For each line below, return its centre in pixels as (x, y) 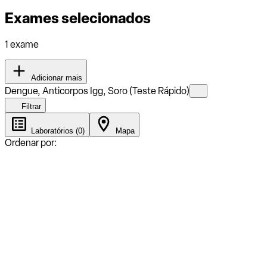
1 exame (22, 44)
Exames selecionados (78, 18)
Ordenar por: (31, 142)
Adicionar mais (55, 77)
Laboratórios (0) (57, 131)
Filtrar (30, 106)
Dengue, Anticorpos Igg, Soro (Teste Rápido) (97, 91)
